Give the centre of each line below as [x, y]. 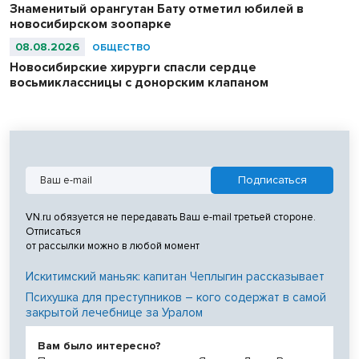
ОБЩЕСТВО [121, 47]
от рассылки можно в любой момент [113, 246]
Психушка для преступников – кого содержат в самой [176, 297]
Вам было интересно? [99, 345]
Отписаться [53, 231]
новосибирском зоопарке [91, 24]
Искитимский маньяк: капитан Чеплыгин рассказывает [175, 276]
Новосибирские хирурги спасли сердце [133, 67]
